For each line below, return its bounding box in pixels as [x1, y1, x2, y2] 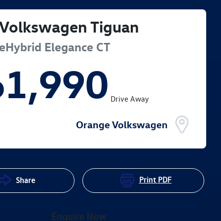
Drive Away [110, 94, 149, 104]
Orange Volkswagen [75, 118, 168, 131]
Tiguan [90, 16, 140, 37]
